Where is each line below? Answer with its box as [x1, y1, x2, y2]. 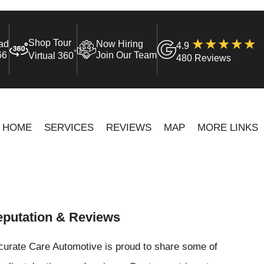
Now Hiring [96, 39, 144, 49]
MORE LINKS [197, 121, 258, 133]
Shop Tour [28, 38, 72, 48]
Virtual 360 [28, 51, 74, 61]
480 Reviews [176, 52, 232, 63]
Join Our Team [96, 50, 157, 60]
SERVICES [44, 121, 94, 133]
